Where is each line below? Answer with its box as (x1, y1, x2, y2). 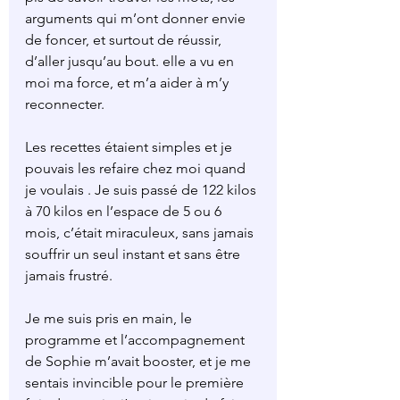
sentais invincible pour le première (25, 374, 247, 392)
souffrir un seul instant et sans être (25, 246, 244, 263)
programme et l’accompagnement (25, 331, 248, 349)
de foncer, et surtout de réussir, (25, 31, 225, 49)
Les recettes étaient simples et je (25, 138, 236, 156)
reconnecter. (25, 96, 104, 113)
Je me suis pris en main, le (25, 310, 196, 328)
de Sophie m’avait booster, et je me (25, 353, 254, 371)
